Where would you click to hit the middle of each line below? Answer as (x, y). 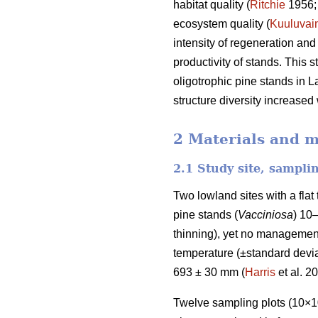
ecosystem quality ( (221, 24)
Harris (260, 272)
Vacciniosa (265, 214)
